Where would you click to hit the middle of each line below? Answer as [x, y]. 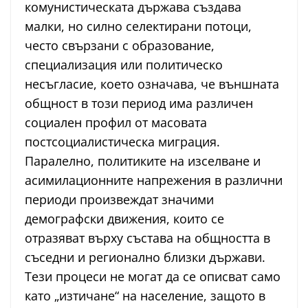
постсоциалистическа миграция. [122, 142]
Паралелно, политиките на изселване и [143, 161]
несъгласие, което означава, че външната [152, 84]
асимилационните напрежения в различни [154, 180]
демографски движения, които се [124, 219]
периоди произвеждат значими [119, 200]
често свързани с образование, [120, 46]
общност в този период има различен [139, 103]
